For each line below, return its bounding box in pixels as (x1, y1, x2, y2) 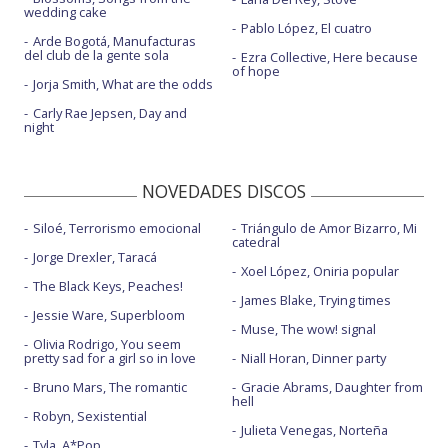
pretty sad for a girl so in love (24, 348, 196, 367)
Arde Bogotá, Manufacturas (33, 31, 196, 50)
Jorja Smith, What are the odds (33, 74, 213, 93)
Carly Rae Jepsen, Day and (33, 103, 187, 122)
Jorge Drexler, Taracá (33, 247, 157, 266)
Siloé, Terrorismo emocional (33, 218, 201, 237)
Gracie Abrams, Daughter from (240, 377, 423, 396)
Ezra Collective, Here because (240, 47, 418, 66)
